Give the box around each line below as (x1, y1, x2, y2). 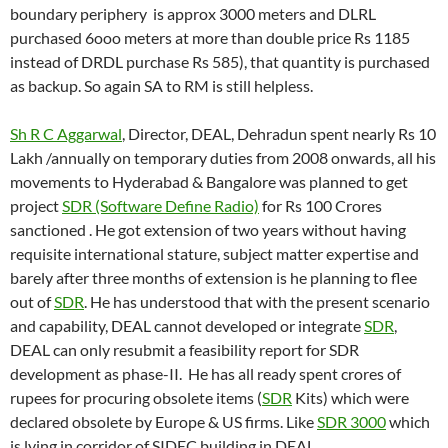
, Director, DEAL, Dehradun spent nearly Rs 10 (122, 124, 436, 144)
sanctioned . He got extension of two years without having (10, 220, 406, 240)
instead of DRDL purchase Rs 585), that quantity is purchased (10, 52, 430, 72)
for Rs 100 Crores (259, 196, 382, 216)
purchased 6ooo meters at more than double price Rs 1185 (10, 28, 410, 48)
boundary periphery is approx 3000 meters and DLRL (10, 4, 376, 24)
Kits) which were (292, 388, 409, 408)
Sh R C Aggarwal (10, 124, 122, 144)
